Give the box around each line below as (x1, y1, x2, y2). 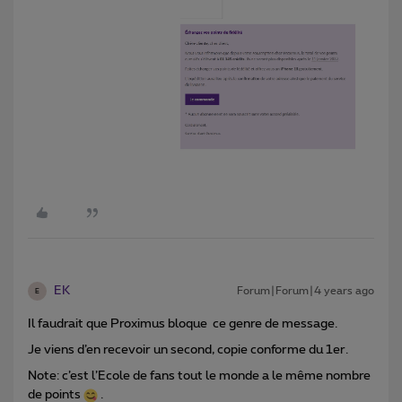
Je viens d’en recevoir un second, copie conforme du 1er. (28, 344, 348, 356)
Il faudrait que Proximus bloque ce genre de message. (28, 318, 337, 330)
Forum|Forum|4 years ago (237, 285, 374, 296)
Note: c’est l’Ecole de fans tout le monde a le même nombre (28, 370, 371, 382)
